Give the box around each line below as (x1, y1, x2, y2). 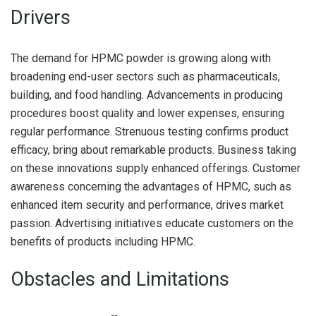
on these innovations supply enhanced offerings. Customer (11, 161, 300, 175)
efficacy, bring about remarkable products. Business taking (11, 142, 296, 157)
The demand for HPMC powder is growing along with (11, 51, 271, 65)
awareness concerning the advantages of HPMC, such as (11, 179, 291, 193)
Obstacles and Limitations (11, 268, 229, 291)
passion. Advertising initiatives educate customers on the (11, 216, 293, 230)
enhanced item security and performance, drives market (11, 197, 284, 212)
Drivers (11, 6, 71, 29)
